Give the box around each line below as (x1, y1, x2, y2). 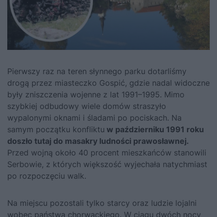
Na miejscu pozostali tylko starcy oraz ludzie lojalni (7, 198, 197, 208)
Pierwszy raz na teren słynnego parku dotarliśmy (7, 66, 186, 77)
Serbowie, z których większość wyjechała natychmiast (7, 159, 207, 170)
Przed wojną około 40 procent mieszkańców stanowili (7, 148, 206, 158)
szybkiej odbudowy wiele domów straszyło (7, 101, 166, 111)
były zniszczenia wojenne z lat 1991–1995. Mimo (7, 90, 185, 100)
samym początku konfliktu (7, 124, 105, 135)
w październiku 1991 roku (105, 124, 204, 135)
